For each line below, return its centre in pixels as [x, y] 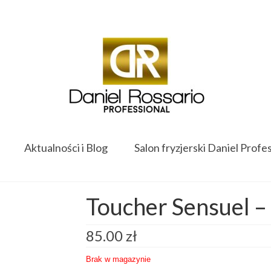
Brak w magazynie [118, 259]
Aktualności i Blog [66, 148]
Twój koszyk [74, 10]
